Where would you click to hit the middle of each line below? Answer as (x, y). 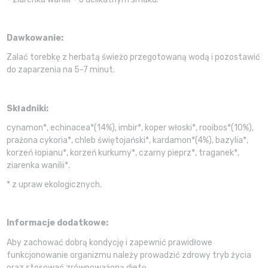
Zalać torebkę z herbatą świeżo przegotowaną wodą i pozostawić (133, 57)
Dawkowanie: (35, 38)
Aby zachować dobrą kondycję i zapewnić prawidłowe (109, 242)
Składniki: (27, 108)
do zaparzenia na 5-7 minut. (60, 70)
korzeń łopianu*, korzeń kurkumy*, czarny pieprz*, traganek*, (123, 153)
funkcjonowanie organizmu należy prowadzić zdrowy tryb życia (129, 255)
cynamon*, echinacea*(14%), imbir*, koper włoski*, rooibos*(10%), (130, 127)
